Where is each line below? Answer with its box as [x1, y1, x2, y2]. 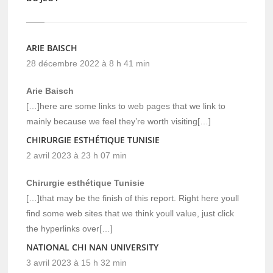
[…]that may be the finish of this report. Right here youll [26, 193, 239, 203]
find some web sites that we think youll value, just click [26, 208, 235, 218]
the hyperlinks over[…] [26, 223, 113, 233]
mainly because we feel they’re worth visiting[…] [26, 116, 211, 126]
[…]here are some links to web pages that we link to [26, 101, 226, 111]
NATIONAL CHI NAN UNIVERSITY [26, 241, 159, 253]
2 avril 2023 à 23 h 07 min [26, 150, 127, 160]
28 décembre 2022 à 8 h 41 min [26, 58, 151, 68]
